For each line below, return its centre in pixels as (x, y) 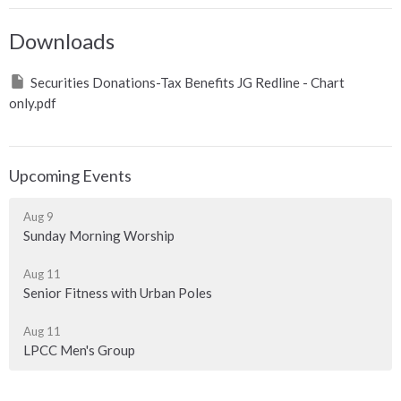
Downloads (62, 40)
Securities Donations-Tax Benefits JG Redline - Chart (188, 82)
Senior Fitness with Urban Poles (118, 292)
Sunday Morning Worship (99, 235)
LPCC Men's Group (79, 350)
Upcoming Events (70, 176)
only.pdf (33, 102)
